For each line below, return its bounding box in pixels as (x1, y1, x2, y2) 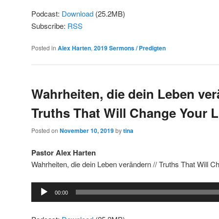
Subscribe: (31, 20, 67, 31)
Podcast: (31, 8, 62, 19)
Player (31, 194, 51, 204)
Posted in (31, 44, 56, 52)
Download (62, 8, 93, 19)
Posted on (31, 126, 60, 134)
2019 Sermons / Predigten (94, 44, 166, 53)
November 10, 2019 (60, 126, 114, 135)
